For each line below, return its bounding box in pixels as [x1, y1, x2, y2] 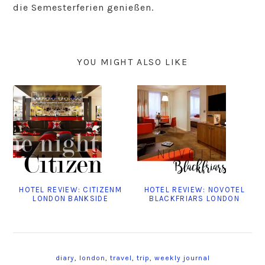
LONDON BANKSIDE [33, 193, 108, 203]
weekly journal [154, 253, 210, 262]
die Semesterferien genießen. [13, 1, 154, 13]
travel [109, 253, 132, 262]
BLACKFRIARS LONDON [149, 193, 240, 203]
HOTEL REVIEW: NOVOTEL [144, 185, 245, 194]
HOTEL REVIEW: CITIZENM [19, 185, 122, 194]
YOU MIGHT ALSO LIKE [77, 56, 188, 67]
